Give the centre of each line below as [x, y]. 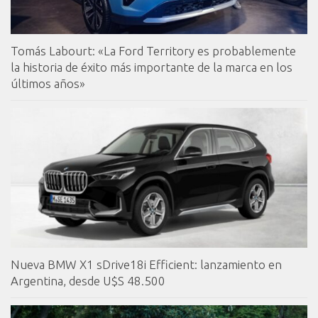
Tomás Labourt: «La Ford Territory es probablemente [153, 50]
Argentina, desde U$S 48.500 [88, 280]
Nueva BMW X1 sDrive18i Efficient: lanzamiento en [146, 264]
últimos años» [48, 83]
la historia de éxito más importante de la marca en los [152, 67]
